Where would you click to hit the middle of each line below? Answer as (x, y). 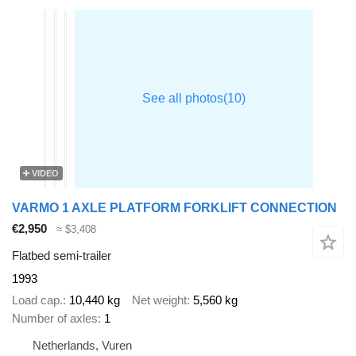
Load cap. (37, 300)
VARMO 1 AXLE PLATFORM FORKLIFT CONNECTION (174, 207)
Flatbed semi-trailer (62, 256)
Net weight (159, 300)
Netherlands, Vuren (82, 345)
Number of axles (55, 318)
